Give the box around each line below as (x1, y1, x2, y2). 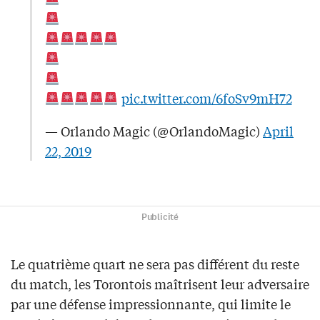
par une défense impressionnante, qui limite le (11, 294, 291, 314)
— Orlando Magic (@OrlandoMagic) (45, 121, 263, 141)
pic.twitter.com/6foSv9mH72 (121, 89, 292, 108)
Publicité (141, 211, 179, 224)
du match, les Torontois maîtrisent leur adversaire (11, 274, 309, 294)
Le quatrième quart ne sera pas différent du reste (11, 254, 299, 274)
